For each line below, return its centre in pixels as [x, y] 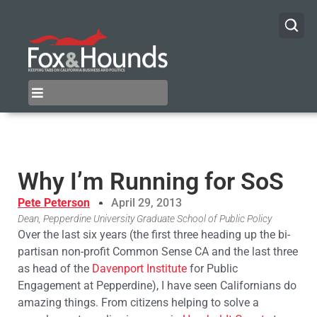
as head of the [55, 269]
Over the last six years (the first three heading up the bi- [154, 235]
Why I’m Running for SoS [151, 181]
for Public [212, 269]
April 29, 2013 [146, 203]
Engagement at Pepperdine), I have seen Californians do [157, 286]
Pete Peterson [54, 203]
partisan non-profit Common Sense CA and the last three [158, 252]
